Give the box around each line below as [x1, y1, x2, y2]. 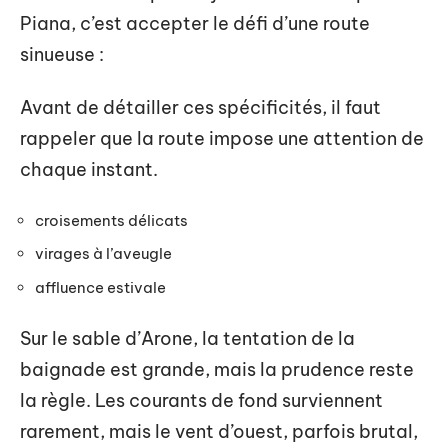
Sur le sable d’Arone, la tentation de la [20, 327, 355, 350]
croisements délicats [35, 210, 188, 230]
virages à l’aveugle [35, 244, 172, 263]
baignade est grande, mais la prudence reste [20, 358, 414, 381]
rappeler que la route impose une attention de [20, 127, 424, 150]
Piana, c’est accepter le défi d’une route [20, 11, 370, 35]
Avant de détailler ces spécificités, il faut [20, 96, 381, 119]
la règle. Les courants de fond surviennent [20, 389, 383, 412]
